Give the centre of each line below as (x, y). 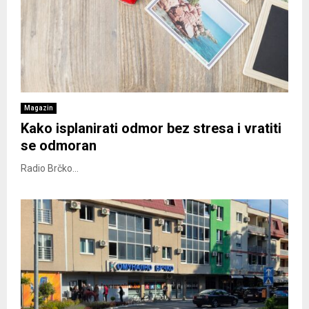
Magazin (39, 108)
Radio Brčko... (50, 168)
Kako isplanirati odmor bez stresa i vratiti (151, 128)
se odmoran (59, 145)
